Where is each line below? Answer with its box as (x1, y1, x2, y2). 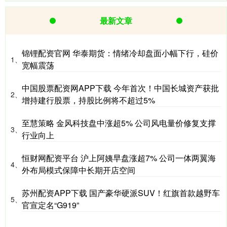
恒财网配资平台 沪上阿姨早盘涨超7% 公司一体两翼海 (22, 152, 216, 164)
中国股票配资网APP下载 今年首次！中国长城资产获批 (22, 82, 219, 94)
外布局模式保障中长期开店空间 (22, 164, 135, 176)
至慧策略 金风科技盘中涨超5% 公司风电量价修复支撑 (22, 117, 216, 129)
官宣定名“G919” (22, 199, 79, 211)
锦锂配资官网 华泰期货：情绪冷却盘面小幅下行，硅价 (22, 47, 218, 59)
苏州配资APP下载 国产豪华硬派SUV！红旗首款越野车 (22, 187, 220, 199)
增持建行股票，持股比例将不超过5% (22, 94, 155, 106)
